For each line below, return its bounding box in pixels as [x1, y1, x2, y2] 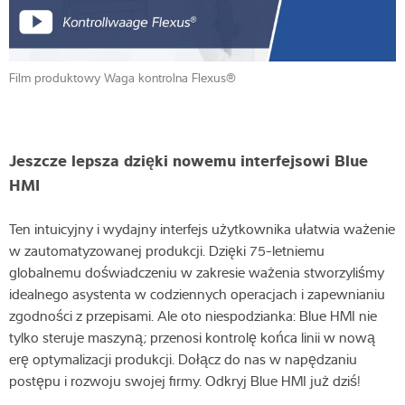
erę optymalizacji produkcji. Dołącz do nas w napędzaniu [9, 348, 357, 369]
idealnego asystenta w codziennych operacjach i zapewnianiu [9, 283, 385, 304]
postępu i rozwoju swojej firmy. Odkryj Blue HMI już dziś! [9, 370, 361, 391]
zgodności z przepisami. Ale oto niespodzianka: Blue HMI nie [9, 305, 377, 325]
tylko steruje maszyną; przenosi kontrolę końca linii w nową [9, 326, 375, 347]
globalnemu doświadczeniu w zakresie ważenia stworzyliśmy [9, 261, 384, 282]
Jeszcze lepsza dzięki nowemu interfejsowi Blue [9, 147, 368, 170]
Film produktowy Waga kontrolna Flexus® [9, 68, 236, 87]
